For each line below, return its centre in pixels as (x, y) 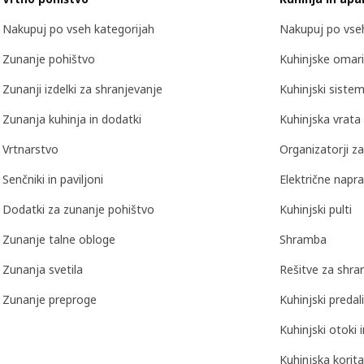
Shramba (303, 240)
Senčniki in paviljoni (53, 180)
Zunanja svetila (43, 270)
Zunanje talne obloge (59, 240)
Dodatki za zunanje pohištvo (78, 210)
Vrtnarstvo (30, 149)
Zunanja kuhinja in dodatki (72, 119)
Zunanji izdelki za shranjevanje (82, 89)
